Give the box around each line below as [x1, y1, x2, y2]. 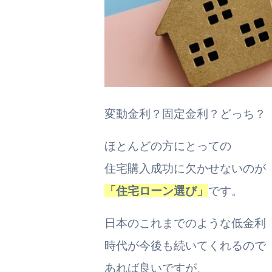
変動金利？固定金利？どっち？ [104, 106, 266, 120]
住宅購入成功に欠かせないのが [104, 161, 266, 175]
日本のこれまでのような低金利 [104, 216, 266, 229]
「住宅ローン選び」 [104, 183, 208, 197]
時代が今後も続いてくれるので [104, 238, 266, 252]
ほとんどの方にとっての [104, 138, 231, 152]
